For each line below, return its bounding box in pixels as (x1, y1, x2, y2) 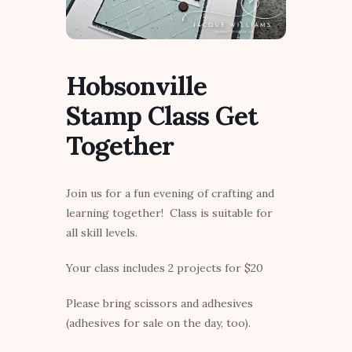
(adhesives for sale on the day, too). (66, 316, 251, 331)
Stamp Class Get (66, 99, 258, 133)
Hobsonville (66, 69, 207, 103)
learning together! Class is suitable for (66, 206, 273, 221)
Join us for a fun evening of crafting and (66, 186, 274, 201)
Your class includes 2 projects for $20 (66, 261, 263, 276)
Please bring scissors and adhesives (66, 296, 253, 311)
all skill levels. (66, 225, 137, 240)
